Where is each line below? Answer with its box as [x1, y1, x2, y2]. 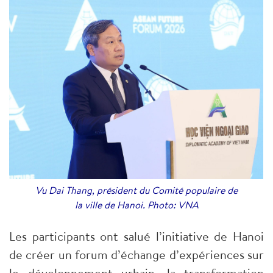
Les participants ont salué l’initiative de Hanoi [9, 228, 264, 245]
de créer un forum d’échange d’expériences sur [9, 246, 264, 263]
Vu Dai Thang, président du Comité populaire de [35, 183, 238, 197]
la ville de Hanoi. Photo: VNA [74, 198, 199, 212]
